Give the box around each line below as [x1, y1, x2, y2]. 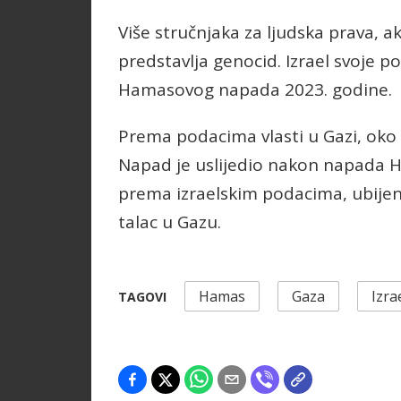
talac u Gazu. [118, 210, 221, 235]
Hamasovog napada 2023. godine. [118, 78, 392, 102]
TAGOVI [118, 287, 166, 305]
